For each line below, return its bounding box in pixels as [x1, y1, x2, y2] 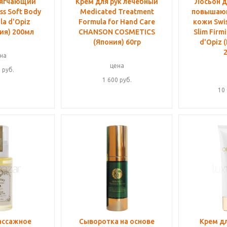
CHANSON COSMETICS [79, 28, 155, 36]
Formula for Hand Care [79, 18, 155, 26]
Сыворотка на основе [79, 217, 155, 225]
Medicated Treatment [80, 8, 154, 16]
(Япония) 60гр [93, 38, 141, 46]
